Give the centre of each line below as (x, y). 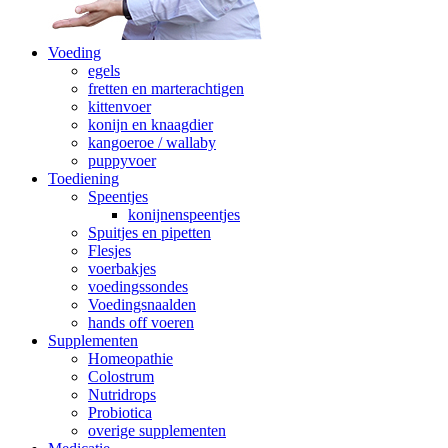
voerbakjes (122, 269)
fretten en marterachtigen (166, 89)
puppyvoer (122, 161)
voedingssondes (138, 287)
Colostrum (121, 377)
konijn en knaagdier (150, 125)
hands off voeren (141, 323)
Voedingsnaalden (142, 305)
